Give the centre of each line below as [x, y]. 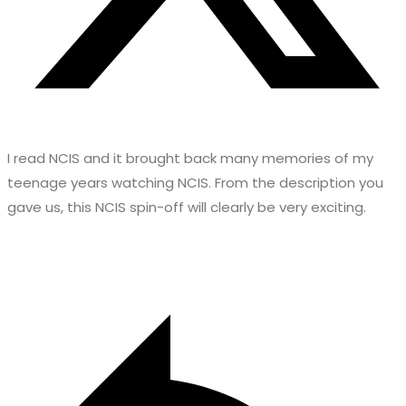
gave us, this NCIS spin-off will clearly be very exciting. [187, 208]
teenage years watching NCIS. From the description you [195, 183]
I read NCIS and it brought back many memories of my [190, 159]
